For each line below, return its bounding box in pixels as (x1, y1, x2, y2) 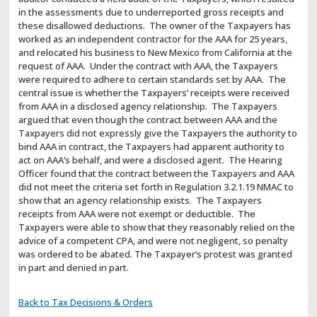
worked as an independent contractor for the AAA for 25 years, (18, 33, 288, 45)
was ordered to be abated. (18, 248, 135, 260)
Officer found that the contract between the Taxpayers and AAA (18, 167, 295, 180)
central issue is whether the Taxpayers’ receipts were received (18, 86, 290, 99)
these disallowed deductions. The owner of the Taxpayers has (18, 19, 292, 32)
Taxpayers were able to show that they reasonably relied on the (18, 221, 296, 234)
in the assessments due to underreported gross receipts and (18, 6, 284, 18)
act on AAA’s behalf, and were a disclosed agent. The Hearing (18, 154, 283, 166)
